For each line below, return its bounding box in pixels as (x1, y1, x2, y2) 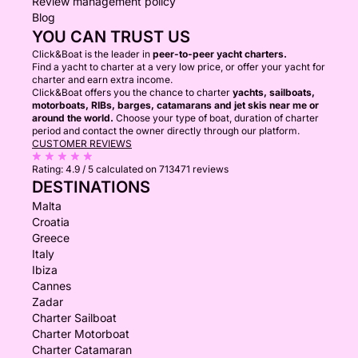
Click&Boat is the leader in (32, 48, 153, 60)
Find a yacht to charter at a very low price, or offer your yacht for (32, 61, 325, 73)
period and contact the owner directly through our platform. (32, 125, 300, 137)
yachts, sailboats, (233, 86, 315, 98)
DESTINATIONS (32, 177, 150, 197)
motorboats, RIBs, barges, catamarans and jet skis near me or (32, 99, 319, 111)
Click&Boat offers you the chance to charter (32, 86, 233, 98)
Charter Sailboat (32, 311, 117, 324)
